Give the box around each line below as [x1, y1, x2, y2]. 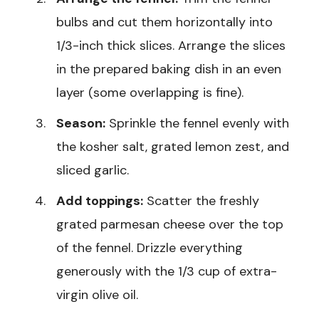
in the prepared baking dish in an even [56, 60, 281, 78]
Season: [56, 114, 105, 132]
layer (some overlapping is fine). [56, 83, 244, 101]
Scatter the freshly [143, 192, 259, 209]
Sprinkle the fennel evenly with [105, 114, 289, 132]
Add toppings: [56, 192, 143, 209]
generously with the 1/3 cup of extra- [56, 262, 277, 280]
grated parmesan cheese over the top [56, 215, 283, 233]
